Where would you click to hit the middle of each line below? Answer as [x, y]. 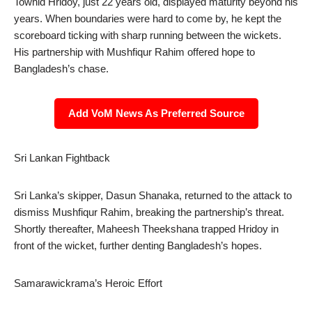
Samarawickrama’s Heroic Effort [88, 283]
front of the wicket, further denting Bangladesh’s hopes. [138, 245]
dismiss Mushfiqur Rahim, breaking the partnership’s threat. [149, 212]
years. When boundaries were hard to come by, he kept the [148, 18]
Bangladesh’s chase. [61, 69]
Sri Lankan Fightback [62, 158]
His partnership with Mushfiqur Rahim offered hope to [134, 52]
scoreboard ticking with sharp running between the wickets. [148, 35]
